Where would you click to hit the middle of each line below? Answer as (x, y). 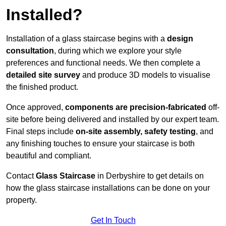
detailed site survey (43, 75)
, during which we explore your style (118, 51)
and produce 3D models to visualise (145, 75)
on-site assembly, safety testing (136, 132)
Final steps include (41, 132)
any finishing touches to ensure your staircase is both (100, 144)
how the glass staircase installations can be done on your (108, 188)
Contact (21, 176)
